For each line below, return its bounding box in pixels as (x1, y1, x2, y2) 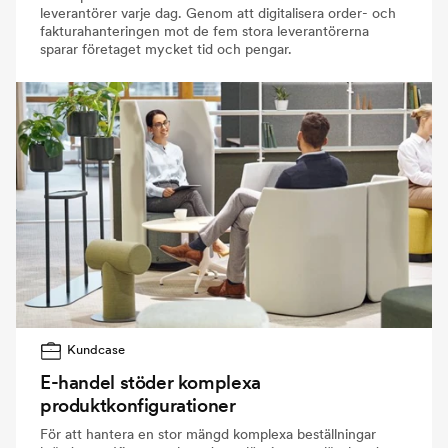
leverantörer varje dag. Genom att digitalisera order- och (40, 3, 396, 22)
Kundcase (67, 341, 126, 357)
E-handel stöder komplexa (40, 370, 261, 394)
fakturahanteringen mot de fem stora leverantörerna (40, 21, 369, 40)
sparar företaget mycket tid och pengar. (40, 39, 292, 58)
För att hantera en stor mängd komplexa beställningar (40, 424, 376, 443)
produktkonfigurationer (40, 393, 236, 417)
